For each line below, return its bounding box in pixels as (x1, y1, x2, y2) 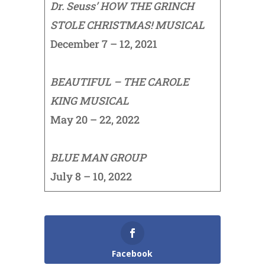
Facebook (112, 248, 153, 260)
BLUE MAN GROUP (50, 150, 146, 165)
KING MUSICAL (50, 93, 129, 108)
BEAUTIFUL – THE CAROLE (50, 75, 189, 89)
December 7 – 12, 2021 (50, 37, 157, 51)
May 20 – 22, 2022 (50, 112, 140, 127)
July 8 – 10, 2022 (50, 169, 132, 184)
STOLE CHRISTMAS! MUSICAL (50, 18, 205, 33)
